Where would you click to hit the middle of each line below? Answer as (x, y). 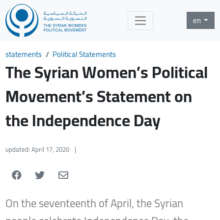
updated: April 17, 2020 (38, 150)
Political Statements (84, 54)
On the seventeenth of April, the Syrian (95, 204)
